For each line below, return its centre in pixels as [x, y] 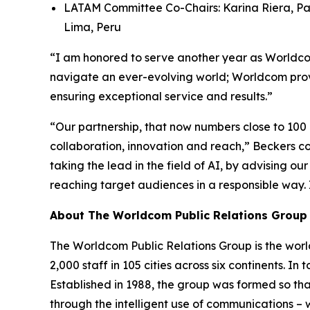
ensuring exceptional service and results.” [161, 96]
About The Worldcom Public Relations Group [179, 215]
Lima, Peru [92, 27]
